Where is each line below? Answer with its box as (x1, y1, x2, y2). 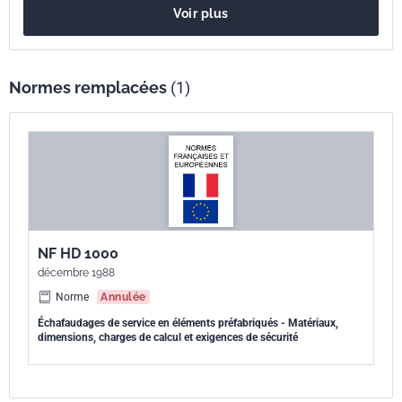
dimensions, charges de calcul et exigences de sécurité (38, 331, 298, 344)
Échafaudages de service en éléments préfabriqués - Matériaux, (38, 317, 338, 329)
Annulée (100, 291, 146, 303)
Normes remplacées (9, 78, 170, 97)
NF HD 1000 (38, 245, 118, 262)
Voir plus (173, 6, 229, 21)
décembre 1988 (38, 267, 115, 279)
